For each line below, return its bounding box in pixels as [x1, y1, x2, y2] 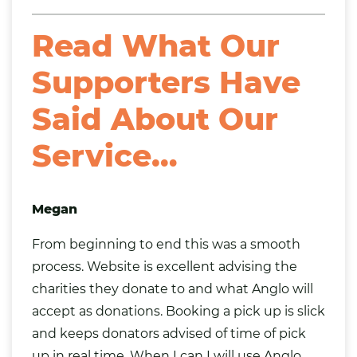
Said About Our [32, 100, 278, 139]
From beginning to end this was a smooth [32, 237, 300, 253]
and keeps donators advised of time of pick [32, 326, 306, 342]
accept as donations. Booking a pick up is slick [32, 304, 325, 320]
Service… [32, 137, 178, 175]
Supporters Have [32, 64, 300, 102]
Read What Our [32, 27, 280, 65]
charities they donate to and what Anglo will [32, 281, 313, 297]
